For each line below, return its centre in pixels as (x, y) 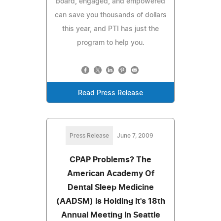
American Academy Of (110, 173)
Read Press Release (110, 93)
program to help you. (110, 43)
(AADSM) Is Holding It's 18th (110, 201)
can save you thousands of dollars (110, 15)
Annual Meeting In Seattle (110, 215)
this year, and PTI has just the (110, 29)
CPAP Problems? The (110, 160)
